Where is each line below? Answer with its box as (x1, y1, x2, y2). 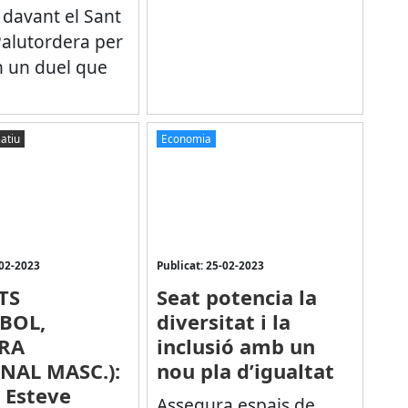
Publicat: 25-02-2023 (156, 257, 264, 272)
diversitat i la (156, 307, 291, 335)
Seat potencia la (156, 282, 317, 311)
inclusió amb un (156, 331, 315, 360)
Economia (160, 131, 211, 147)
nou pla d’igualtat (156, 356, 334, 384)
